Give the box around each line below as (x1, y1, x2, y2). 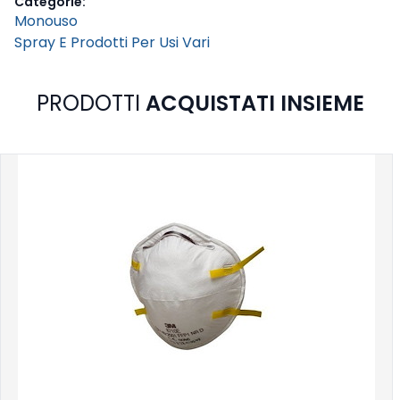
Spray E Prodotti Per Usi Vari (14, 32, 210, 54)
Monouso (14, 11, 78, 32)
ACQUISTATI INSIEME (145, 88, 364, 119)
